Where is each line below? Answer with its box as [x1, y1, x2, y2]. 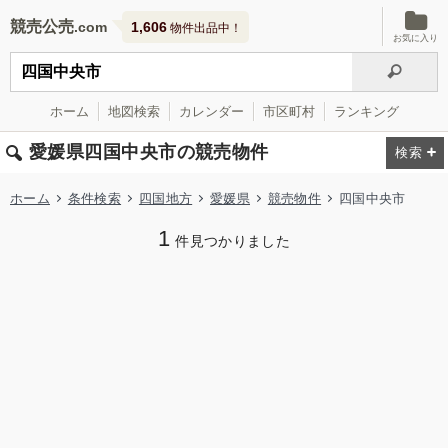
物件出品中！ [167, 21, 242, 35]
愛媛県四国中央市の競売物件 [29, 142, 269, 162]
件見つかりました [175, 234, 291, 249]
